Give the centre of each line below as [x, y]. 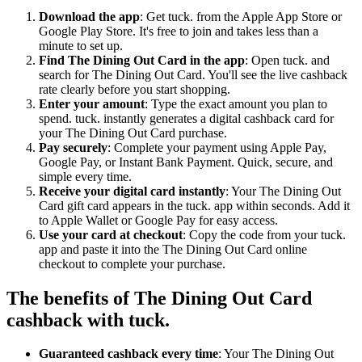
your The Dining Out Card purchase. [133, 133]
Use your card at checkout [111, 234]
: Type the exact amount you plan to [236, 103]
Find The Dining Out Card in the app [142, 60]
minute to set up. [81, 45]
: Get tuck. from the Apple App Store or [241, 16]
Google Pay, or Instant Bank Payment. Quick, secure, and [186, 162]
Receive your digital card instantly [132, 191]
